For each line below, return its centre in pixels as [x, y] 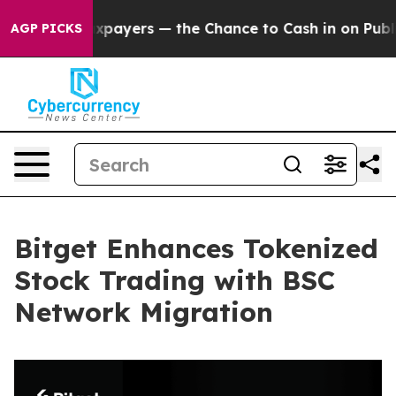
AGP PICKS [46, 28]
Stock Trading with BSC [175, 280]
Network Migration [144, 312]
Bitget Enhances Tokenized [196, 248]
